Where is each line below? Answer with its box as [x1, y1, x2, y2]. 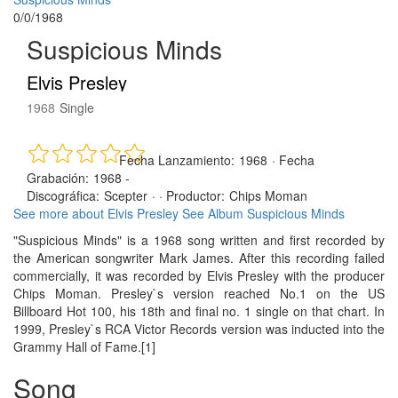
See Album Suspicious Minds [182, 203, 345, 222]
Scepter [104, 186, 147, 204]
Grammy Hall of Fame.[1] [13, 337, 155, 355]
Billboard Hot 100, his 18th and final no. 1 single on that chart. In [13, 301, 385, 320]
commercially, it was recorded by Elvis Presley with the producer [13, 266, 385, 284]
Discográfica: [27, 186, 99, 204]
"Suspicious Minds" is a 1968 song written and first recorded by [13, 230, 385, 249]
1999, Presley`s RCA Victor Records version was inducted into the [13, 319, 385, 338]
